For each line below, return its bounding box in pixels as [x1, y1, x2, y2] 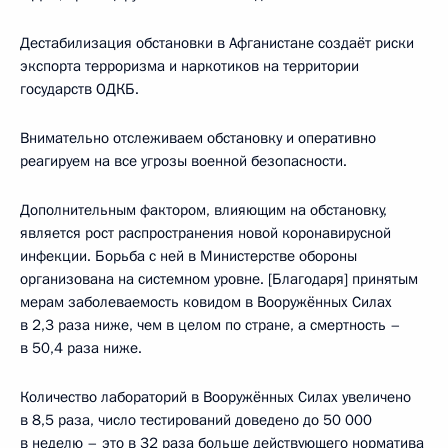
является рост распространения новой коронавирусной [20, 222, 391, 243]
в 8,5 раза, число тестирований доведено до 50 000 [20, 409, 372, 430]
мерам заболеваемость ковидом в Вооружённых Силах [20, 291, 392, 312]
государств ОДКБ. [20, 78, 139, 99]
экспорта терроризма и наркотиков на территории [20, 55, 359, 76]
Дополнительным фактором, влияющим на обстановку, [20, 199, 387, 220]
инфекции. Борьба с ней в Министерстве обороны [20, 245, 357, 266]
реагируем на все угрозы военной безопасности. [20, 150, 347, 171]
